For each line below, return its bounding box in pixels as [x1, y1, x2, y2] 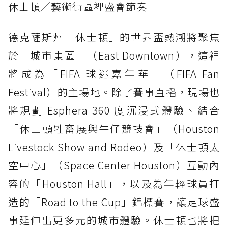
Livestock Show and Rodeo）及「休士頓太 [8, 139, 220, 154]
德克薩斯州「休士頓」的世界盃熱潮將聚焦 [8, 29, 220, 44]
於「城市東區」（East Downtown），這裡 [8, 47, 220, 63]
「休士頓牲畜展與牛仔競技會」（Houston [8, 121, 220, 136]
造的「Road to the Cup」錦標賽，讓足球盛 [8, 194, 220, 209]
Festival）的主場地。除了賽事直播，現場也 [8, 84, 220, 99]
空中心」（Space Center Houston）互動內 [8, 157, 220, 173]
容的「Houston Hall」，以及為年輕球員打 [8, 176, 220, 191]
